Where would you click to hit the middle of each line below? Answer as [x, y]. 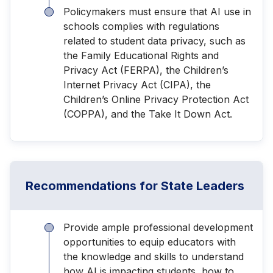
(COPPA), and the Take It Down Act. [148, 114]
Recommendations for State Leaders [136, 186]
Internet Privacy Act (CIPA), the [137, 84]
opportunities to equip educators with [150, 242]
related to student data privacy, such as [154, 41]
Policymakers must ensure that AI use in [157, 11]
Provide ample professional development [158, 227]
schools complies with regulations [141, 26]
